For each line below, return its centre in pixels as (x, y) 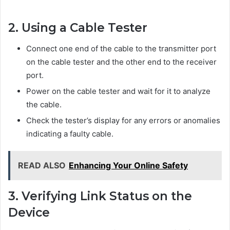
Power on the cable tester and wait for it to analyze (118, 91)
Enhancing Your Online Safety (128, 165)
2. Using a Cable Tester (78, 28)
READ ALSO (42, 165)
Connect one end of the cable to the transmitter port (121, 48)
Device (29, 212)
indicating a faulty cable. (70, 133)
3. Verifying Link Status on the (100, 196)
